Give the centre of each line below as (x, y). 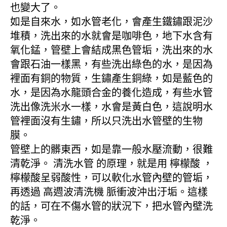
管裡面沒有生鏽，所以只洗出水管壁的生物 (106, 121)
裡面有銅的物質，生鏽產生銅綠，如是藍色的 (111, 79)
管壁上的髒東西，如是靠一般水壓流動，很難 (111, 150)
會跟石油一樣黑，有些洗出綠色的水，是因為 (111, 65)
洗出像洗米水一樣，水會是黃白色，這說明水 (111, 107)
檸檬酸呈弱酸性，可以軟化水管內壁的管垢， (111, 178)
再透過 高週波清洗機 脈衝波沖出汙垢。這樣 (109, 192)
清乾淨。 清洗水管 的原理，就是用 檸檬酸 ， (111, 164)
